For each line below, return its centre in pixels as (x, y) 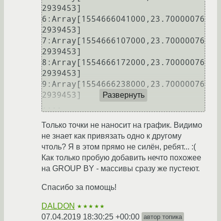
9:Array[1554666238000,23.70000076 (123, 84)
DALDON (58, 206)
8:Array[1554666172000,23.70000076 (123, 63)
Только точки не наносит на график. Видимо (122, 125)
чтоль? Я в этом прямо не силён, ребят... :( (119, 147)
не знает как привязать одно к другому (111, 136)
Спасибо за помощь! (79, 187)
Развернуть (123, 95)
